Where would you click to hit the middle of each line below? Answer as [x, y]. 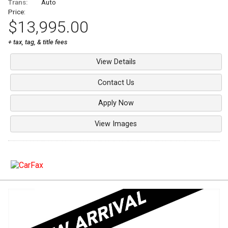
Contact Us [116, 82]
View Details [116, 62]
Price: [17, 11]
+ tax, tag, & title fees [38, 42]
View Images [116, 124]
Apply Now [116, 103]
